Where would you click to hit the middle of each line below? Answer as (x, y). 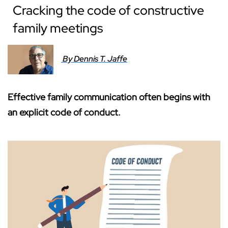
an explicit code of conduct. (64, 112)
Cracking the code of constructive (108, 11)
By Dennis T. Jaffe (95, 59)
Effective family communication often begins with (109, 97)
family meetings (58, 28)
